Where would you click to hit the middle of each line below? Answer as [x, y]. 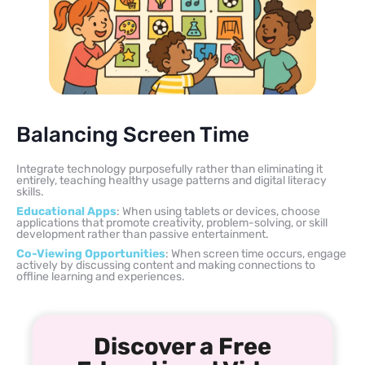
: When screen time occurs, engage [256, 253]
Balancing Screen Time [133, 134]
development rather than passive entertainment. [143, 234]
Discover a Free [182, 346]
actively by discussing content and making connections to [166, 265]
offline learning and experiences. [101, 276]
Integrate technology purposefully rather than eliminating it [169, 169]
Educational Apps [66, 211]
